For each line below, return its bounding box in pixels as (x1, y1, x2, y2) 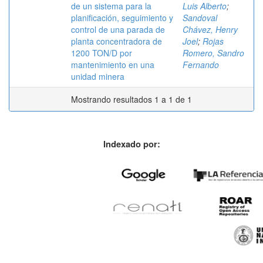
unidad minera (71, 70, 124, 82)
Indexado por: (103, 137, 160, 150)
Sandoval (183, 11, 217, 23)
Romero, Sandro (183, 46, 244, 59)
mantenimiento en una (71, 58, 154, 70)
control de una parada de (71, 23, 165, 35)
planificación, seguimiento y (71, 11, 173, 23)
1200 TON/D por (71, 46, 132, 59)
